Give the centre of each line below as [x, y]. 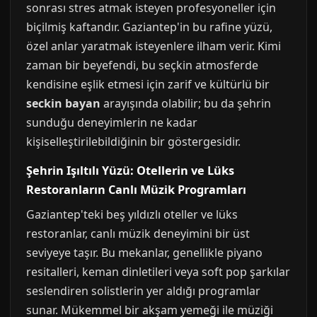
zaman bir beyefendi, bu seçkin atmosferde [142, 65]
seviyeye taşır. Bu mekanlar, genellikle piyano [144, 253]
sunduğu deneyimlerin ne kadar [112, 122]
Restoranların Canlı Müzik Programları [136, 190]
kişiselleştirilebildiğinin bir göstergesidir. [133, 142]
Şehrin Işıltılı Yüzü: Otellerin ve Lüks [130, 171]
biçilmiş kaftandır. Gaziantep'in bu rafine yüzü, [149, 27]
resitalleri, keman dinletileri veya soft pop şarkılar [158, 272]
